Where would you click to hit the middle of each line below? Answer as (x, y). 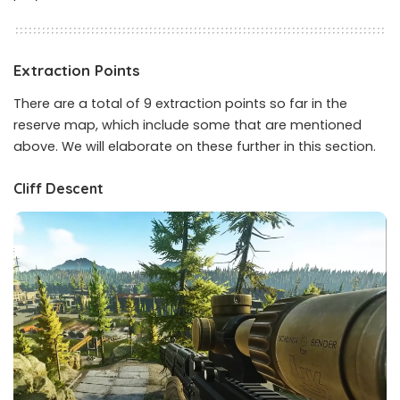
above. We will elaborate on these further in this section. (195, 147)
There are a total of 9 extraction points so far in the (180, 104)
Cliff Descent (58, 189)
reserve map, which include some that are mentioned (187, 125)
